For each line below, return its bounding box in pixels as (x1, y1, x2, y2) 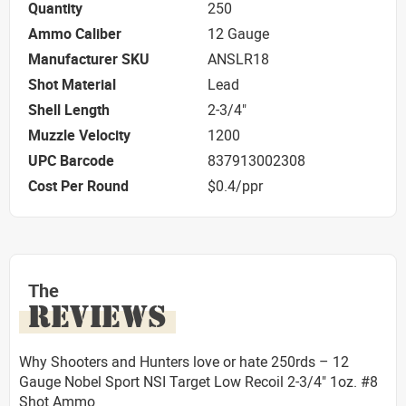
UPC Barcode (28, 150, 114, 171)
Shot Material (28, 74, 116, 95)
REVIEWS (28, 296, 167, 335)
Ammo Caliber (28, 24, 121, 44)
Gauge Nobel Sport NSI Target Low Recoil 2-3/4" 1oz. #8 (19, 371, 378, 391)
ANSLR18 (208, 49, 269, 70)
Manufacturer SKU (28, 49, 150, 70)
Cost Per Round (28, 176, 129, 197)
